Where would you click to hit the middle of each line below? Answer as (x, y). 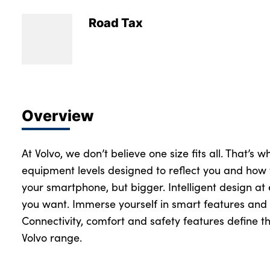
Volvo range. (52, 238)
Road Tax (115, 23)
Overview (58, 115)
